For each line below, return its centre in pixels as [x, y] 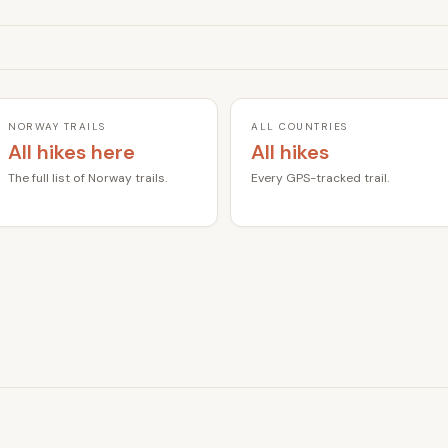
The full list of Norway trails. [87, 177]
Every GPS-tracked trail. [320, 177]
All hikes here [71, 151]
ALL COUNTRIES [299, 126]
